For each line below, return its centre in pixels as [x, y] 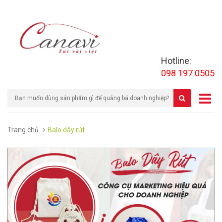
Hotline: [176, 60]
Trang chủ [23, 130]
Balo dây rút [66, 130]
